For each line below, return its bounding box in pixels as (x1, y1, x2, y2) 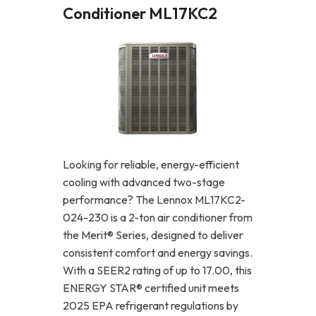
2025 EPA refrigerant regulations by (63, 298, 238, 313)
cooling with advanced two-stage (63, 175, 225, 190)
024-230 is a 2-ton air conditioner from (63, 210, 253, 225)
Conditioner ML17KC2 (63, 4, 217, 24)
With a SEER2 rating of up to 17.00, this (63, 263, 252, 278)
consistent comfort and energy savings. (63, 245, 253, 260)
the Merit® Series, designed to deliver (63, 228, 243, 243)
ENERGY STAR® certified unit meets (63, 281, 239, 296)
